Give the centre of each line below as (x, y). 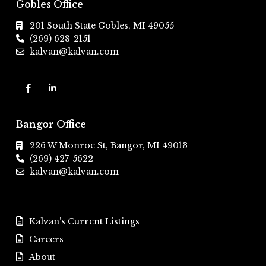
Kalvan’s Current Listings (84, 221)
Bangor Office (51, 124)
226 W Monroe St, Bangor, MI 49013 (109, 145)
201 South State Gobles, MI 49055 (102, 26)
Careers (46, 239)
